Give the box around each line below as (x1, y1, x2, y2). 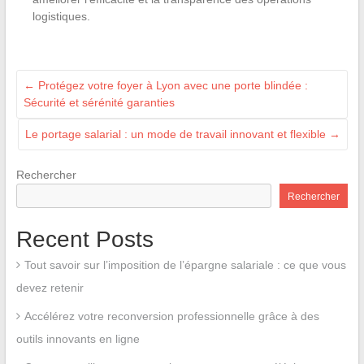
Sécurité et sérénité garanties (23, 95, 175, 109)
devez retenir (15, 280, 84, 294)
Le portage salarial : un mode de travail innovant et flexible (25, 127, 330, 141)
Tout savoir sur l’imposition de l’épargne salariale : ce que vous (24, 258, 346, 271)
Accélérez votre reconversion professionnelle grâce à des (24, 309, 319, 323)
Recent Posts (15, 226, 154, 252)
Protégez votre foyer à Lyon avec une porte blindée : (34, 78, 308, 92)
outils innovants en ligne (15, 331, 140, 345)
